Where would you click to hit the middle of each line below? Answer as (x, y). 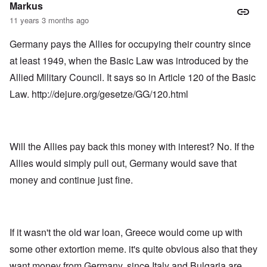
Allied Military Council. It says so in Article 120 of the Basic (133, 77)
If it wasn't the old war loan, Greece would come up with (126, 232)
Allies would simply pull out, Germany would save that (123, 163)
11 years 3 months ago (49, 20)
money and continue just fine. (72, 180)
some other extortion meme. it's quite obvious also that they (133, 249)
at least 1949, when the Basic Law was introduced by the (129, 61)
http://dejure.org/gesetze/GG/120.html (110, 94)
